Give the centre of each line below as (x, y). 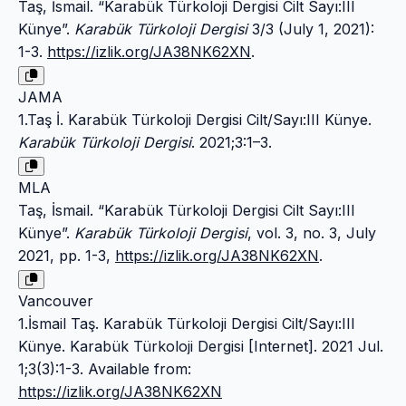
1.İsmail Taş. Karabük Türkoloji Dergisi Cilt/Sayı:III (187, 324)
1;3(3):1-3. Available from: (105, 369)
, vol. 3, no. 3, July (312, 233)
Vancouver (56, 301)
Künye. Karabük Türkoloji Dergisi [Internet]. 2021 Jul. (201, 347)
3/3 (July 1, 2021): (311, 29)
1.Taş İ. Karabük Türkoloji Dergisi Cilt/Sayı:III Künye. (195, 120)
